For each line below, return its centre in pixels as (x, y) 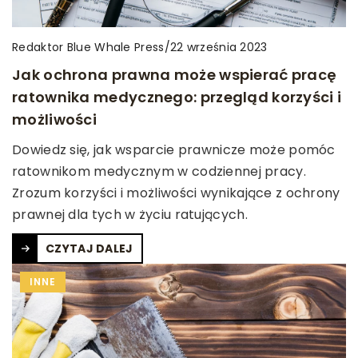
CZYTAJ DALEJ (89, 248)
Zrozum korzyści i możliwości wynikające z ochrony (176, 193)
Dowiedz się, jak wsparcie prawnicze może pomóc (174, 149)
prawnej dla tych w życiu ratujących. (130, 214)
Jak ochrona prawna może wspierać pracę (175, 74)
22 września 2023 (219, 48)
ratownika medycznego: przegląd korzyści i (177, 97)
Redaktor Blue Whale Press (88, 47)
